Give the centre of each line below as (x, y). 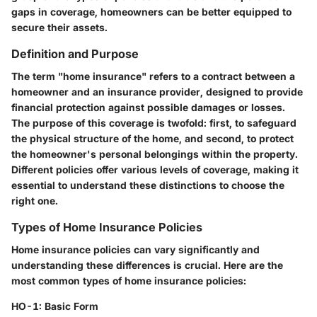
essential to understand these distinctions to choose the (148, 185)
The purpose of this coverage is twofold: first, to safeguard (154, 123)
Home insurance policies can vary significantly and (136, 250)
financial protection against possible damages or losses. (148, 108)
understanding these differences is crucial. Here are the (147, 265)
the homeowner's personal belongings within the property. (155, 154)
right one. (35, 201)
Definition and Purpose (75, 53)
